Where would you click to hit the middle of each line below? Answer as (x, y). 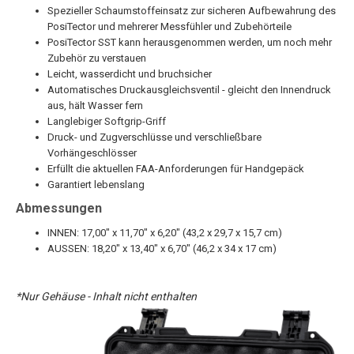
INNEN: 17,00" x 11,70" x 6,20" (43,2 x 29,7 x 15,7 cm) (165, 232)
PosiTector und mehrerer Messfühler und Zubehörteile (169, 26)
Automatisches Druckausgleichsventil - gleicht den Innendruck (189, 89)
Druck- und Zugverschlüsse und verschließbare (154, 137)
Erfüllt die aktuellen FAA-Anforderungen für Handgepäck (176, 168)
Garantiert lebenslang (96, 184)
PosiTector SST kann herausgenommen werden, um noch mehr (190, 42)
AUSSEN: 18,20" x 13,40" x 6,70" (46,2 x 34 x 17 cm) (162, 248)
